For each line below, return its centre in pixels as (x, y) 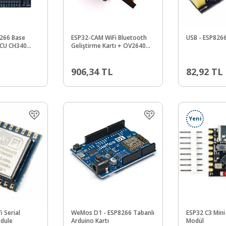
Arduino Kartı (90, 220)
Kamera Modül (92, 53)
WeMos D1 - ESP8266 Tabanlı (113, 212)
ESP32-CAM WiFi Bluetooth (109, 37)
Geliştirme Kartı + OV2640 (108, 45)
